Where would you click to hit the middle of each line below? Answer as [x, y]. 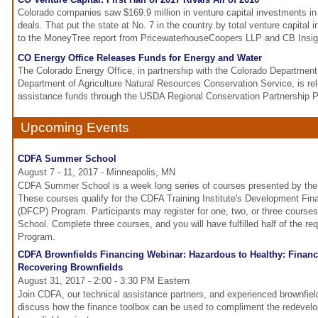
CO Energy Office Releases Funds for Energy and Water [140, 58]
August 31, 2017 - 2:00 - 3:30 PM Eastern [104, 281]
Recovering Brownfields [70, 268]
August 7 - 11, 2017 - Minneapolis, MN [97, 172]
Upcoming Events [75, 128]
